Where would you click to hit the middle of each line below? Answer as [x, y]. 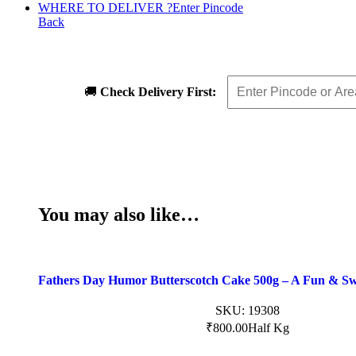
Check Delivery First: [158, 91]
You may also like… [119, 214]
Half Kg [269, 327]
